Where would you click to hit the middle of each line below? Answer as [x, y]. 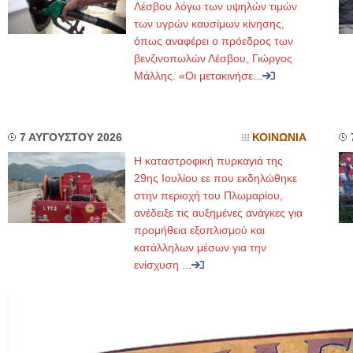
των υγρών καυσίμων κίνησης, [209, 24]
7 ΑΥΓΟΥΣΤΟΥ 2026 [71, 137]
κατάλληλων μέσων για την [200, 247]
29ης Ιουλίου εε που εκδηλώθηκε [216, 178]
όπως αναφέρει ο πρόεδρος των [214, 41]
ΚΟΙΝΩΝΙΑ [279, 137]
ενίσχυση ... [163, 265]
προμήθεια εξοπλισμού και [199, 230]
